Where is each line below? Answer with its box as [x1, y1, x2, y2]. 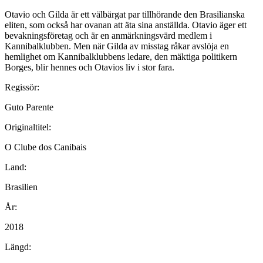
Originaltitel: [5, 122, 51, 132]
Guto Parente [5, 102, 53, 112]
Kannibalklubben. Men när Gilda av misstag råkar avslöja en [5, 41, 229, 51]
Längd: [5, 241, 31, 252]
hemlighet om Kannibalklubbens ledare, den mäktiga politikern [5, 51, 237, 62]
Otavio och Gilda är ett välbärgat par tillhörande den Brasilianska [5, 9, 245, 19]
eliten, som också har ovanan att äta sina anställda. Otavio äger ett [5, 19, 247, 30]
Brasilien [5, 181, 38, 192]
